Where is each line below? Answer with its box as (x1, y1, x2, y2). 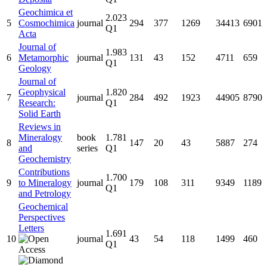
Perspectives (18, 212, 65, 222)
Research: (18, 97, 55, 108)
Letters (18, 222, 44, 233)
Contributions (18, 166, 70, 177)
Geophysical (18, 86, 66, 97)
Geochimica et (18, 7, 73, 17)
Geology (18, 63, 51, 73)
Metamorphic (18, 52, 69, 63)
